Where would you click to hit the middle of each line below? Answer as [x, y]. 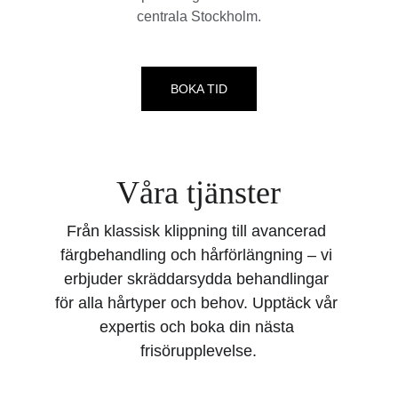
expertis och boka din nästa [199, 327]
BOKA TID [199, 89]
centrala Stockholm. [199, 16]
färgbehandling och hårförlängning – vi [199, 255]
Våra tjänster [199, 193]
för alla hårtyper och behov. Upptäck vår [199, 303]
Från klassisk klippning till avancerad [199, 231]
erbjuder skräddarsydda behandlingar [199, 279]
